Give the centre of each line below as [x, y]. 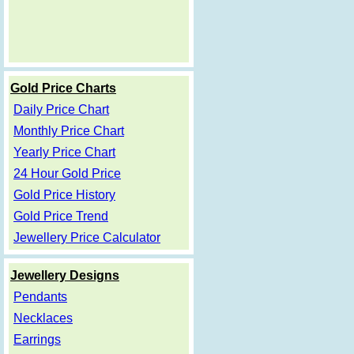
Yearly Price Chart [64, 152]
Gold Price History [64, 194]
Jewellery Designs [65, 275]
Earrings [37, 339]
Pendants [40, 296]
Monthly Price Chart [69, 130]
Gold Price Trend [61, 216]
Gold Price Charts [63, 88]
